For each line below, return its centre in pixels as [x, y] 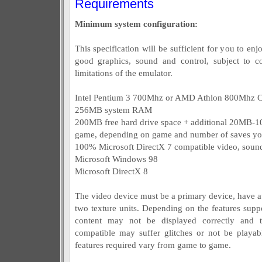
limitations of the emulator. [123, 73]
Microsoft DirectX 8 [111, 171]
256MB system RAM [113, 110]
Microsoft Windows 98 [116, 159]
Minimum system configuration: [136, 24]
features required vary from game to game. [153, 245]
